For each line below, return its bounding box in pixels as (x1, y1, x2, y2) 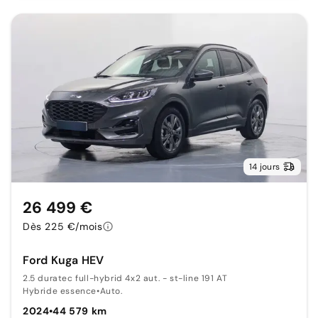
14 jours (249, 161, 280, 173)
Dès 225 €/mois (23, 220, 103, 234)
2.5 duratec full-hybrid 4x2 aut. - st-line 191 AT (23, 273, 228, 285)
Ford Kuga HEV (23, 253, 104, 268)
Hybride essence (23, 285, 97, 297)
